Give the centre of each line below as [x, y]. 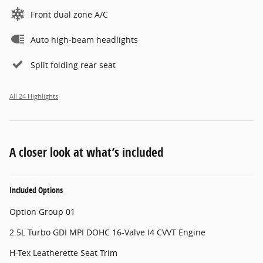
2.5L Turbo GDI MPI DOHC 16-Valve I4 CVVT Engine [107, 232]
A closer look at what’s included [86, 152]
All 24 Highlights [34, 96]
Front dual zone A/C [69, 14]
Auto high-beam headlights [84, 39]
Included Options [36, 190]
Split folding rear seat [73, 65]
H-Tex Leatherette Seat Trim [63, 252]
